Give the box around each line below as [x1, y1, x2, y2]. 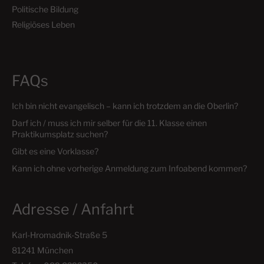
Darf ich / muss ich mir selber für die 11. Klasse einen [12, 117, 207, 128]
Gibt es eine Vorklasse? [12, 146, 98, 156]
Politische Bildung [12, 4, 78, 14]
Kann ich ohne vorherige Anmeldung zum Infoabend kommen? [12, 163, 247, 173]
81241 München [12, 245, 73, 255]
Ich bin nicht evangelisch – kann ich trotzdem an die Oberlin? [12, 100, 238, 111]
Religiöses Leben [12, 19, 75, 29]
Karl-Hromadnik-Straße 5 [12, 229, 107, 240]
